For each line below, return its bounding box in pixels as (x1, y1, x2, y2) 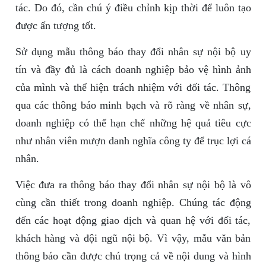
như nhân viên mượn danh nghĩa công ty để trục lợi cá (15, 135, 251, 147)
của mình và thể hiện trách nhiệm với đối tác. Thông (15, 81, 251, 94)
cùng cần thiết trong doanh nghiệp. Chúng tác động (15, 197, 251, 209)
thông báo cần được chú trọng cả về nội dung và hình (15, 250, 251, 262)
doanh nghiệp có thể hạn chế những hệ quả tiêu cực (15, 117, 251, 129)
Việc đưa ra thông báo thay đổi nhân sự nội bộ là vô (15, 179, 251, 191)
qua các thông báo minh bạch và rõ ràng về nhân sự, (15, 99, 251, 112)
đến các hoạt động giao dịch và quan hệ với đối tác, (15, 214, 251, 227)
